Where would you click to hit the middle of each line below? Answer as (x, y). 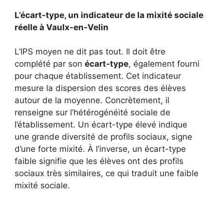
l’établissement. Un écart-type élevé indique (101, 125)
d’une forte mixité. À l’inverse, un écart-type (100, 149)
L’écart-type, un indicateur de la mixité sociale (109, 15)
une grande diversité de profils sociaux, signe (103, 137)
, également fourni (164, 64)
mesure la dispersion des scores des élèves (100, 88)
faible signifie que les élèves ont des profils (99, 161)
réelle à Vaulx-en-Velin (62, 27)
